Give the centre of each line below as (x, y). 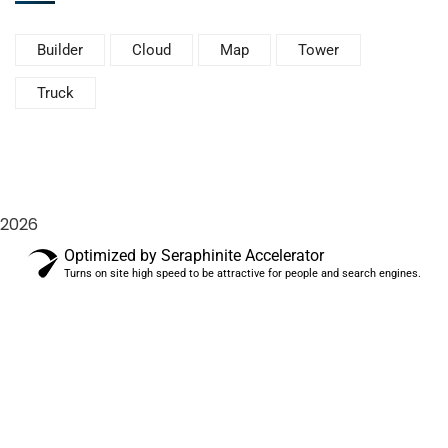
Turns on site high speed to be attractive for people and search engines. (242, 273)
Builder (60, 50)
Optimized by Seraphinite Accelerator (193, 255)
